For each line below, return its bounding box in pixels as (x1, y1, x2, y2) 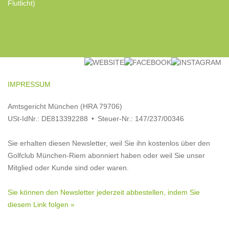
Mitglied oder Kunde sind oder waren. (8, 164, 129, 172)
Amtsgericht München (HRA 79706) (8, 102, 122, 110)
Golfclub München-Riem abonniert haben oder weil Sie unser (8, 151, 205, 159)
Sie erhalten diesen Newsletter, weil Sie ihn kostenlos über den (8, 139, 210, 147)
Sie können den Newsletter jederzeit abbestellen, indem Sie (8, 188, 200, 196)
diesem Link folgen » (8, 200, 75, 209)
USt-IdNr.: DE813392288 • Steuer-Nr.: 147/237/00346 (8, 114, 184, 123)
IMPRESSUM (8, 80, 51, 88)
